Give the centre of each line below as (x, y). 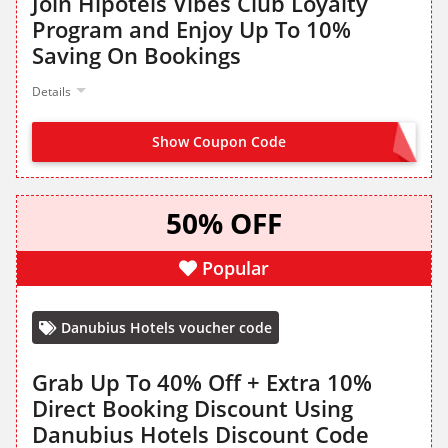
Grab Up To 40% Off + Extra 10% (202, 382)
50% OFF (224, 223)
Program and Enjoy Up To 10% (191, 29)
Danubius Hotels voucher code (166, 328)
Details (51, 92)
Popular (235, 268)
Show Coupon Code (219, 142)
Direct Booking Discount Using (192, 408)
